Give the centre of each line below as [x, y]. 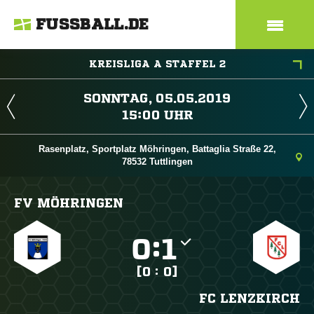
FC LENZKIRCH [249, 298]
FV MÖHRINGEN [69, 203]
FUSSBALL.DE [93, 25]
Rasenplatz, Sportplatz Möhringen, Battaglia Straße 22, [157, 149]
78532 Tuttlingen [157, 162]
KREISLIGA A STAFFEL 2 [157, 64]
